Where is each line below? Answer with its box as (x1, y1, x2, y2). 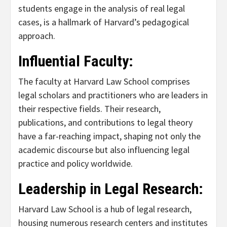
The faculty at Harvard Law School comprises (18, 75, 190, 88)
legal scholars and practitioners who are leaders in (18, 89, 208, 101)
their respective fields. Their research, (18, 103, 161, 115)
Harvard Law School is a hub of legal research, (18, 203, 192, 215)
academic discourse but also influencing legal (18, 144, 190, 156)
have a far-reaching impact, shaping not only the (18, 130, 201, 142)
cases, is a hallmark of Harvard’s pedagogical (18, 16, 189, 28)
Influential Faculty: (18, 52, 133, 70)
